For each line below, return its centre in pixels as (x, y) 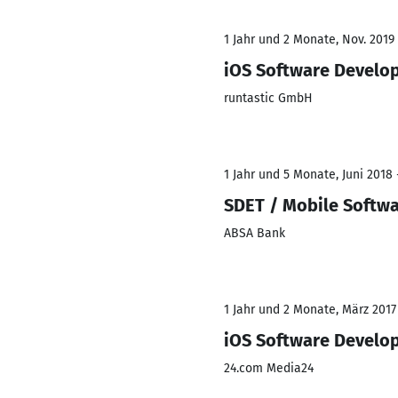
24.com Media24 (269, 368)
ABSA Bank (255, 233)
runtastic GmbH (268, 98)
